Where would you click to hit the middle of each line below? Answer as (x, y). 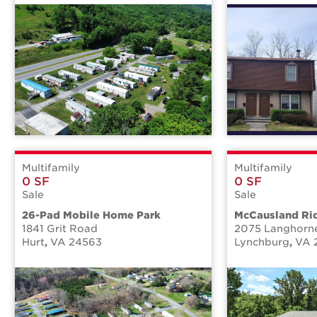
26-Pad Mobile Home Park (91, 215)
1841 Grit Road (60, 229)
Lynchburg (262, 242)
